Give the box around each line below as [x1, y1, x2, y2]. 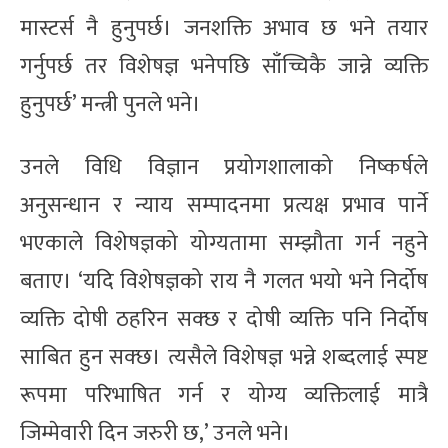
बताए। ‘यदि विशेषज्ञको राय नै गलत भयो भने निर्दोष [20, 262, 428, 300]
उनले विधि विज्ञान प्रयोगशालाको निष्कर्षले [20, 148, 428, 186]
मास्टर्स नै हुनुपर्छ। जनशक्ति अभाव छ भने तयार [20, 9, 428, 47]
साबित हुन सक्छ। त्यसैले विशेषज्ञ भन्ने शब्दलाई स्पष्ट [20, 338, 428, 376]
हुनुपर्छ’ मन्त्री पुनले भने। [20, 85, 201, 123]
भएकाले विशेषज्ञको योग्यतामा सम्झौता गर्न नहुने [20, 224, 428, 262]
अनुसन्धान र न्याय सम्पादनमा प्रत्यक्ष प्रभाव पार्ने [20, 186, 428, 224]
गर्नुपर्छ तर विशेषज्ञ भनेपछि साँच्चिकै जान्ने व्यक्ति [20, 47, 428, 85]
